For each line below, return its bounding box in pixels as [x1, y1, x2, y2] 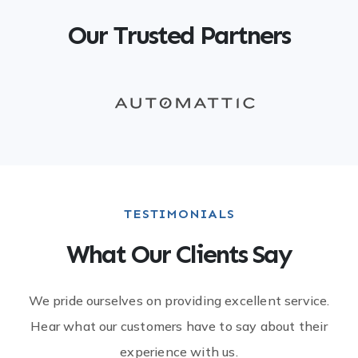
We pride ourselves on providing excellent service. [28, 292, 330, 309]
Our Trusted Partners [68, 20, 290, 51]
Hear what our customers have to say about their [30, 318, 328, 335]
